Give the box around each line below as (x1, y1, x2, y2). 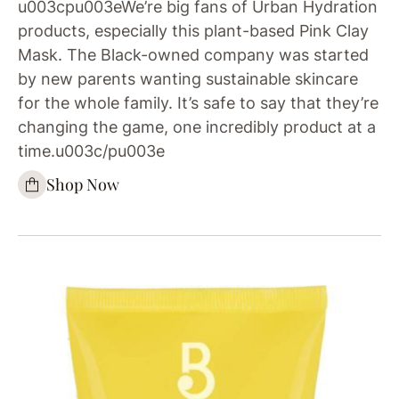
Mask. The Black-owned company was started (18, 45, 369, 64)
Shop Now (46, 174, 119, 196)
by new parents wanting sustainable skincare (18, 69, 358, 88)
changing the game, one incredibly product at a (18, 117, 376, 136)
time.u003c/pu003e (18, 141, 165, 160)
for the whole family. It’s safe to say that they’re (18, 93, 379, 112)
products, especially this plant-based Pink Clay (18, 20, 369, 40)
